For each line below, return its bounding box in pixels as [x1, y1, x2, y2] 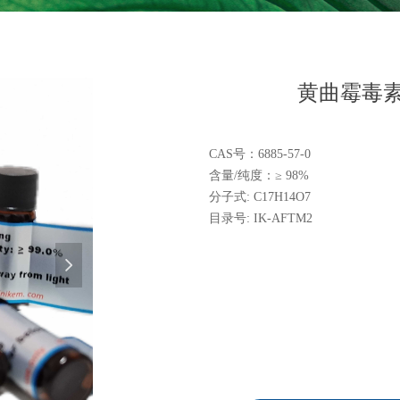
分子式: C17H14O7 [209, 190, 311, 204]
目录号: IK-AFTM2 [209, 212, 312, 225]
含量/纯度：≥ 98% [209, 169, 309, 182]
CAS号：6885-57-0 [209, 147, 311, 161]
